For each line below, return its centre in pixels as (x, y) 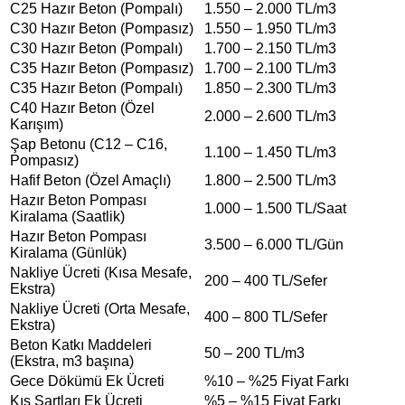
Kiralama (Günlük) (68, 252)
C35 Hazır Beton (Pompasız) (102, 68)
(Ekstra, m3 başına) (72, 361)
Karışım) (37, 124)
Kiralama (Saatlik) (67, 216)
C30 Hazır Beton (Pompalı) (96, 48)
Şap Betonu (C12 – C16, (89, 144)
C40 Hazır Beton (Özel (82, 108)
